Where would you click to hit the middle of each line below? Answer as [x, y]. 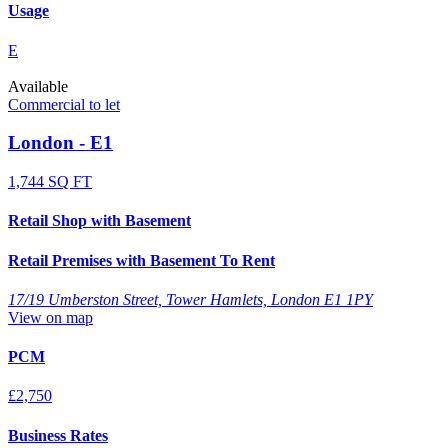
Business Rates [58, 435]
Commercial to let [64, 104]
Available [38, 86]
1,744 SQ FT [50, 181]
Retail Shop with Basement [99, 221]
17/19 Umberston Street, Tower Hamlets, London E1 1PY [190, 299]
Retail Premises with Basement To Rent [141, 260]
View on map [50, 317]
